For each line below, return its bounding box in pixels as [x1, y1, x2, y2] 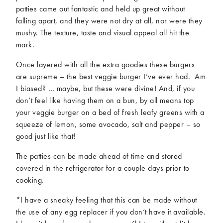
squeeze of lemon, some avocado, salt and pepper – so [15, 119, 201, 130]
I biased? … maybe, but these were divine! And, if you [15, 83, 195, 94]
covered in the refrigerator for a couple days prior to [15, 163, 190, 174]
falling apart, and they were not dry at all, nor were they [15, 15, 203, 26]
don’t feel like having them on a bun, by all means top [15, 95, 194, 106]
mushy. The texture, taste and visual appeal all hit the [15, 27, 190, 38]
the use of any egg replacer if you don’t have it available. [15, 207, 206, 218]
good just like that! [15, 131, 76, 142]
